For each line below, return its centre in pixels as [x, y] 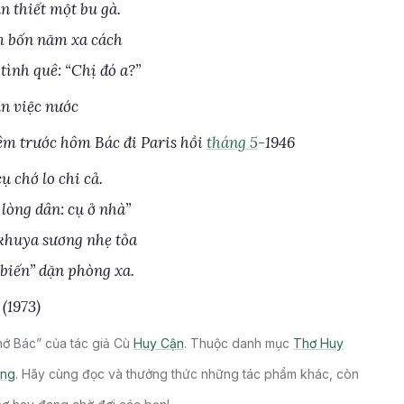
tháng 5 [232, 142]
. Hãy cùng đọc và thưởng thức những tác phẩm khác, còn [187, 374]
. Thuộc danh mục [239, 343]
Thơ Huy [318, 343]
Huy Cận [159, 343]
